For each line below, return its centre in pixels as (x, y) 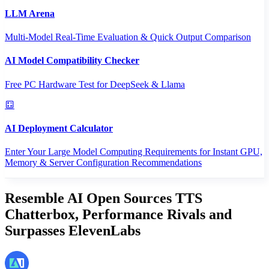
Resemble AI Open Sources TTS (104, 198)
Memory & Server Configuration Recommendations (103, 163)
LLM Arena (30, 13)
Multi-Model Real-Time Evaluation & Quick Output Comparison (128, 37)
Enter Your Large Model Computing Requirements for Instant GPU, (134, 152)
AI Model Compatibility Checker (72, 61)
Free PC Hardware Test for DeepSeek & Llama (95, 84)
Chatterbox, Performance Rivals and (118, 214)
